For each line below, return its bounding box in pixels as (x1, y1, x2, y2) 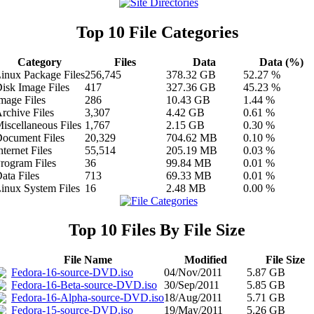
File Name (63, 254, 112, 266)
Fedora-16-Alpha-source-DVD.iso (11, 292, 164, 304)
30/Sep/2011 (164, 279, 219, 292)
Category (17, 55, 62, 68)
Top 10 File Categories (76, 22, 238, 41)
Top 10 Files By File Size (69, 221, 245, 240)
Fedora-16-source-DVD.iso (11, 266, 133, 279)
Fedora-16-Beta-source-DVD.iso (11, 279, 157, 292)
